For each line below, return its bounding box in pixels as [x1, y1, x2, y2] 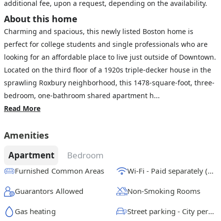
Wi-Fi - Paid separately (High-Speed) [208, 166, 214, 176]
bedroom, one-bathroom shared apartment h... [4, 91, 160, 100]
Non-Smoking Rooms [127, 186, 200, 196]
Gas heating [15, 206, 56, 216]
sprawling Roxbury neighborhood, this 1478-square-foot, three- [4, 78, 215, 87]
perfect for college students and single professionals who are [4, 39, 208, 49]
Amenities [4, 129, 49, 141]
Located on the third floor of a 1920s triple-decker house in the [4, 65, 211, 74]
